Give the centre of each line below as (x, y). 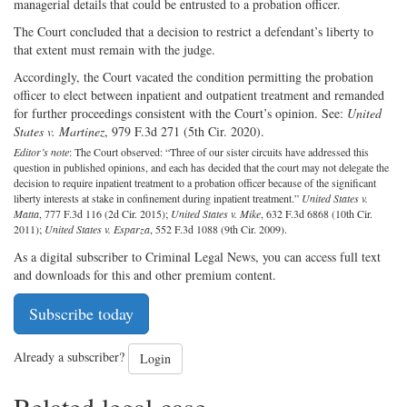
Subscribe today (81, 314)
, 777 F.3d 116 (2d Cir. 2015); (105, 214)
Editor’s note (41, 152)
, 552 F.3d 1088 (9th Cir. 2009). (218, 229)
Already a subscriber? (71, 357)
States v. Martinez (59, 132)
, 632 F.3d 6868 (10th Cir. (317, 214)
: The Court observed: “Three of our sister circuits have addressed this (219, 152)
